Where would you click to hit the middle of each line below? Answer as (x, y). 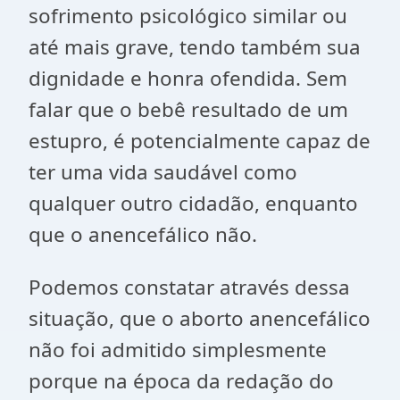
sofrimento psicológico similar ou (188, 16)
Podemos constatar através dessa (189, 287)
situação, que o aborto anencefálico (200, 318)
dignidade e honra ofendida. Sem (188, 78)
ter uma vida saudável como (163, 172)
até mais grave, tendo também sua (195, 47)
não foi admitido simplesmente (178, 350)
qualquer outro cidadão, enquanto (193, 203)
